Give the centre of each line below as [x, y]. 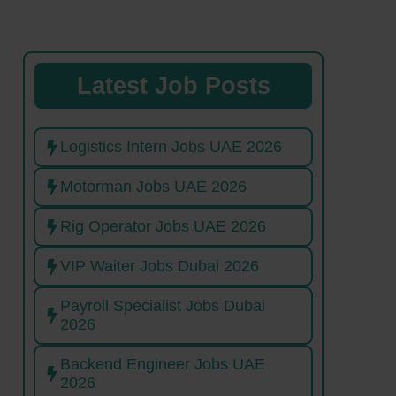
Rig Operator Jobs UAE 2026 [163, 227]
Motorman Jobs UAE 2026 [153, 187]
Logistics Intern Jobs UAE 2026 [171, 147]
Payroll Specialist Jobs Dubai [163, 306]
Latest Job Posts [173, 86]
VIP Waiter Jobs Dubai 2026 [160, 267]
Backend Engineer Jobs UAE [163, 365]
